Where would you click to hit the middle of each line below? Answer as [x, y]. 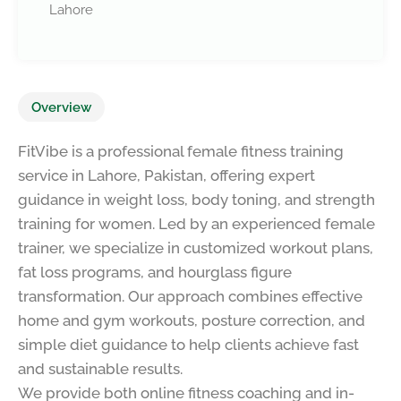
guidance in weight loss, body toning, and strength [196, 199]
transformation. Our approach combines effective [190, 296]
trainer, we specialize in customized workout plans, [196, 247]
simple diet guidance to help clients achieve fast [188, 344]
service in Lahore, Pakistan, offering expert [166, 175]
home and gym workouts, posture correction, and [192, 320]
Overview [61, 107]
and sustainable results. [100, 368]
